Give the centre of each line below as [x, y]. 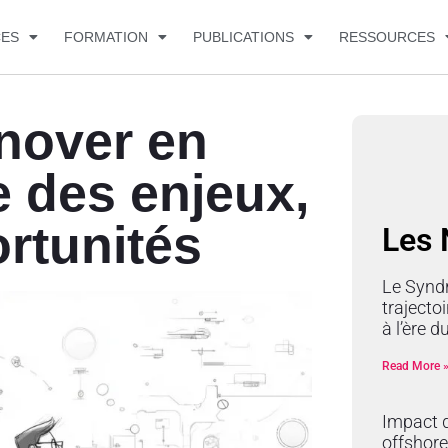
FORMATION [105, 37]
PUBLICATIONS [243, 37]
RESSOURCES [386, 37]
